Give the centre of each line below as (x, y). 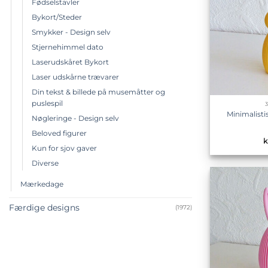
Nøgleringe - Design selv (75, 118)
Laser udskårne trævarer (75, 77)
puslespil (47, 103)
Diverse (45, 163)
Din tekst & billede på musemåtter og (98, 92)
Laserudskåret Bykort (70, 62)
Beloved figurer (59, 133)
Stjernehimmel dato (68, 47)
